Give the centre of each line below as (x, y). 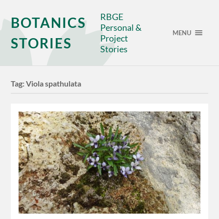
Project (114, 38)
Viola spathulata (54, 84)
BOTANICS (49, 22)
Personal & (121, 27)
